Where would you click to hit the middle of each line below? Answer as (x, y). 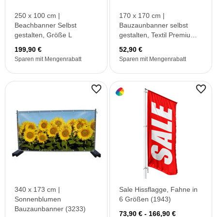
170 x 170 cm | (142, 15)
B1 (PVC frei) (139, 45)
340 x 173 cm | (37, 189)
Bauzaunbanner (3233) (50, 209)
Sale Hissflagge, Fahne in (158, 189)
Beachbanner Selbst (46, 25)
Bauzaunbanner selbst (154, 25)
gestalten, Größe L (43, 35)
